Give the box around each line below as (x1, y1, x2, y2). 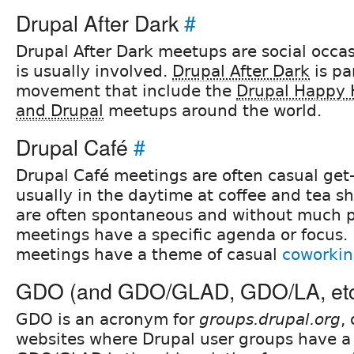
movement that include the (16, 81, 236, 100)
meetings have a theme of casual (16, 244, 282, 264)
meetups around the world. (104, 100, 322, 120)
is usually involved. (16, 61, 172, 81)
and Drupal (16, 100, 104, 120)
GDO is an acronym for (16, 309, 199, 329)
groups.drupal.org (199, 309, 341, 329)
